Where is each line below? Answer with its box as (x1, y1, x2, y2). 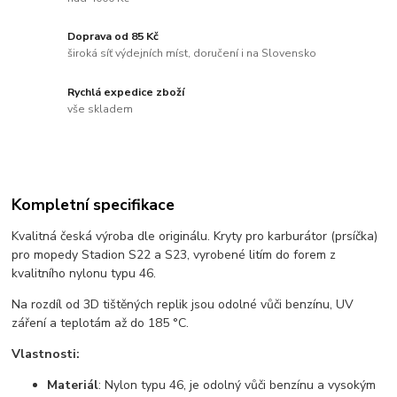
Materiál (47, 376, 99, 393)
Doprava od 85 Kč (67, 28, 160, 43)
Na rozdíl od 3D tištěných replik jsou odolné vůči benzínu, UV (12, 295, 354, 313)
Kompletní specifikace (12, 193, 175, 215)
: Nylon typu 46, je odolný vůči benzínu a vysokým (98, 376, 377, 393)
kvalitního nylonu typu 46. (12, 264, 157, 282)
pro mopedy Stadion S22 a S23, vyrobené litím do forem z (12, 245, 337, 263)
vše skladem (67, 102, 134, 117)
